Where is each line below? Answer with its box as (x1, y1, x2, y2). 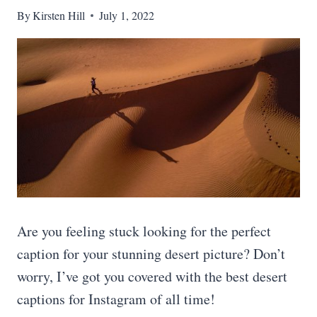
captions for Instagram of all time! (17, 289, 215, 309)
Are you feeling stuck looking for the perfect (17, 221, 271, 241)
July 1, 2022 (99, 8, 155, 23)
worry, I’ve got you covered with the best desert (17, 267, 287, 286)
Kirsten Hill (33, 8, 86, 23)
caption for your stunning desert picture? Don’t (17, 244, 285, 263)
